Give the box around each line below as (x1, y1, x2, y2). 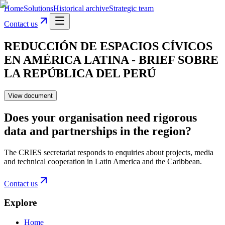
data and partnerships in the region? (4, 124, 191, 138)
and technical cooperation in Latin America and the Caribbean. (4, 157, 202, 166)
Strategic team (109, 4, 154, 13)
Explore (4, 197, 37, 208)
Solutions (24, 4, 53, 13)
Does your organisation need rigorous (4, 110, 197, 124)
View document (8, 91, 53, 99)
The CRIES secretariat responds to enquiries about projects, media (4, 148, 213, 157)
